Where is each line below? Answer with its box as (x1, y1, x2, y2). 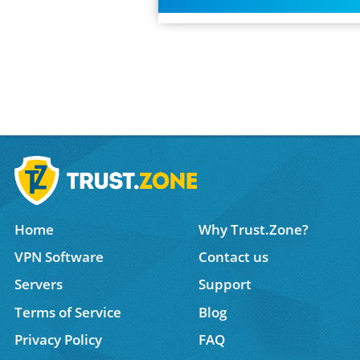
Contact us (198, 247, 268, 266)
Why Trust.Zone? (198, 219, 309, 239)
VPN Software (14, 247, 104, 266)
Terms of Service (14, 302, 122, 321)
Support (198, 275, 252, 294)
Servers (14, 275, 63, 294)
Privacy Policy (14, 329, 103, 349)
